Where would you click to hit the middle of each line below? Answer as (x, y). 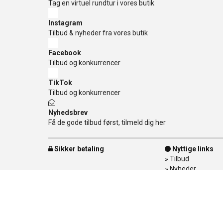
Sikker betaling (78, 149)
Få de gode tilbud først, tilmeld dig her (107, 122)
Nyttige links (192, 149)
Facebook (65, 53)
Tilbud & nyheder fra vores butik (98, 33)
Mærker (182, 189)
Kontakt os (186, 179)
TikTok (60, 83)
